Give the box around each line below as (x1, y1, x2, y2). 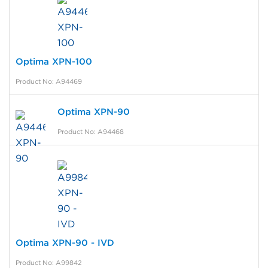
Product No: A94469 (16, 77, 82, 86)
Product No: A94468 (57, 127, 124, 136)
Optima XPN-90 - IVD (16, 237, 114, 249)
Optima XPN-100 (16, 56, 92, 68)
